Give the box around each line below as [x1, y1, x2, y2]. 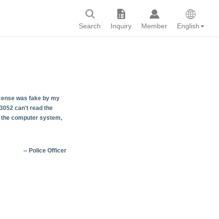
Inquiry [110, 22, 131, 30]
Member [141, 22, 167, 30]
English [177, 22, 199, 30]
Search [79, 22, 101, 30]
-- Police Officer [23, 147, 66, 154]
